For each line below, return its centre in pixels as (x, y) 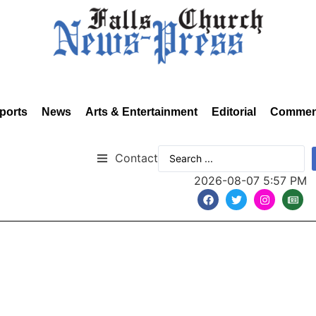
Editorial (234, 112)
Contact (136, 158)
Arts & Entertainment (141, 112)
